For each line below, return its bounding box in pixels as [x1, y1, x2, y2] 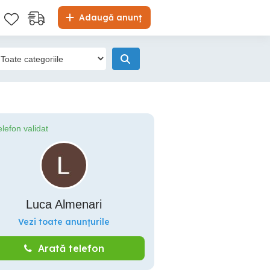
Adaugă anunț [77, 12, 142, 23]
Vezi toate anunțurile [18, 216, 110, 227]
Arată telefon [37, 242, 104, 254]
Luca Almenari [26, 198, 102, 211]
